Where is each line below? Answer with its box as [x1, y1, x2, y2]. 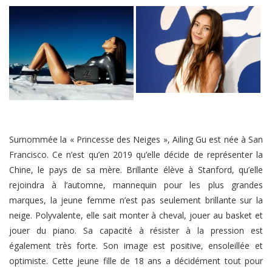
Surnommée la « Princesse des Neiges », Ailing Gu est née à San [9, 134, 263, 146]
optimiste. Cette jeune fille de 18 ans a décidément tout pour [9, 255, 263, 267]
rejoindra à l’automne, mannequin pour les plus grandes [9, 179, 263, 191]
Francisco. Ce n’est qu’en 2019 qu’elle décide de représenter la [9, 149, 263, 161]
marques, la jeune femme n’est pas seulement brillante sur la [9, 194, 263, 206]
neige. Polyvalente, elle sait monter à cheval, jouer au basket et [9, 209, 263, 222]
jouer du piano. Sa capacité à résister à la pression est [9, 225, 263, 237]
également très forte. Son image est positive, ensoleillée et [9, 240, 263, 252]
